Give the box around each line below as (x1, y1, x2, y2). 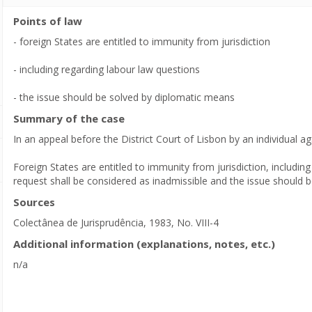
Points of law (13, 14, 82, 28)
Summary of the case (13, 111, 125, 125)
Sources (13, 195, 55, 209)
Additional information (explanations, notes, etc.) (13, 237, 275, 251)
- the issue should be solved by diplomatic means (13, 91, 235, 104)
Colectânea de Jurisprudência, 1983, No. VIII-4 (13, 216, 219, 229)
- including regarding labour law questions (13, 63, 200, 76)
